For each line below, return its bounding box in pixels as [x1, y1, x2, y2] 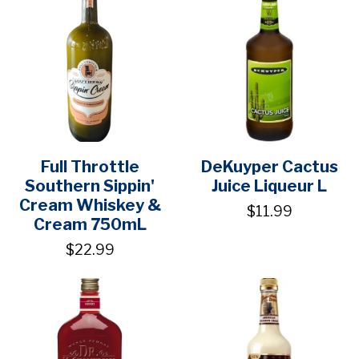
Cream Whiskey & [18, 195, 161, 215]
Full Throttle [40, 156, 139, 176]
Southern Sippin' [25, 175, 155, 196]
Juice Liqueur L [212, 175, 327, 196]
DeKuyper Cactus [200, 156, 338, 176]
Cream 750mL [33, 214, 147, 234]
